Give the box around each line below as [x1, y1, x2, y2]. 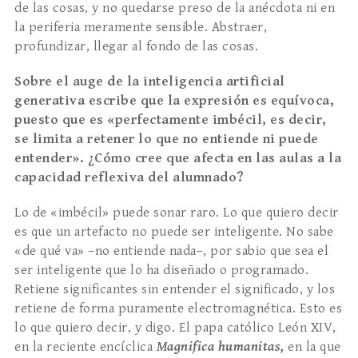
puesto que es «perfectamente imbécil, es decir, [14, 112, 327, 129]
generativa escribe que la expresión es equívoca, [14, 93, 334, 109]
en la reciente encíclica [14, 339, 157, 356]
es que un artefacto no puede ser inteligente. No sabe [14, 224, 334, 241]
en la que [288, 339, 341, 356]
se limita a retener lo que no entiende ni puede [14, 131, 319, 148]
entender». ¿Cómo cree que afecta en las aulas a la [14, 150, 341, 167]
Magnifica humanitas [156, 339, 280, 356]
